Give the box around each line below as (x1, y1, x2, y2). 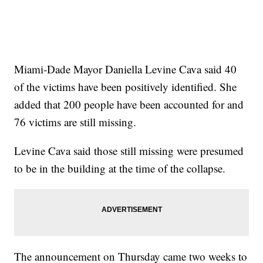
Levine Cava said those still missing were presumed (14, 143, 244, 158)
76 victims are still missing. (14, 114, 137, 129)
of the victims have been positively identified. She (14, 79, 237, 94)
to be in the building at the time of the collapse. (14, 160, 226, 176)
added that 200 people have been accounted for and (14, 96, 244, 112)
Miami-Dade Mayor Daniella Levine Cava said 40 (14, 61, 237, 76)
